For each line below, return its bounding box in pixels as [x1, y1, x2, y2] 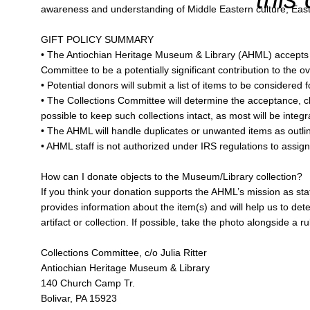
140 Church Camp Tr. [40, 277, 135, 289]
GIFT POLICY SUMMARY [40, 33, 154, 45]
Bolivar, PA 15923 [40, 292, 117, 304]
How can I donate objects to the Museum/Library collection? [40, 170, 302, 182]
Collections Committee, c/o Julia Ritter [40, 246, 207, 258]
